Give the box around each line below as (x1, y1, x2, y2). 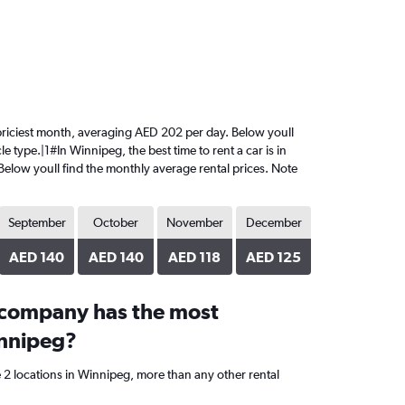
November (165, 215, 223, 230)
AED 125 (246, 249, 302, 265)
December (245, 215, 302, 230)
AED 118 (168, 249, 221, 265)
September (7, 215, 66, 230)
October (93, 215, 139, 230)
